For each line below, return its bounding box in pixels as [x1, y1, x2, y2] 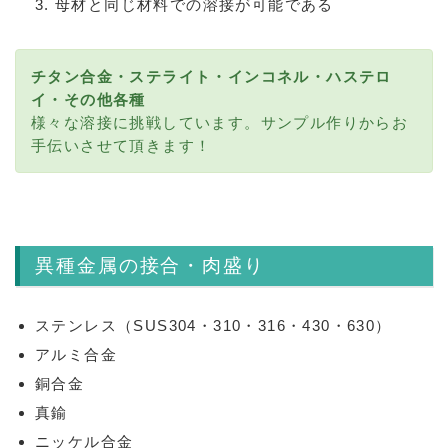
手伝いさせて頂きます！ [31, 137, 212, 154]
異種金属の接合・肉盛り [35, 255, 265, 276]
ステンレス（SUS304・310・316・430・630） [35, 317, 392, 334]
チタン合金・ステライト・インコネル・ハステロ [31, 68, 392, 85]
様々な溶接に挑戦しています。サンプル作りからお [31, 114, 409, 131]
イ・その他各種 [31, 91, 146, 108]
